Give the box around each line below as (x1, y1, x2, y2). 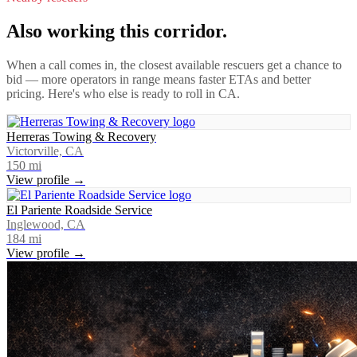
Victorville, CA (6, 143, 84, 158)
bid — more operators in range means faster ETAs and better (6, 72, 311, 86)
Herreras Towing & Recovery (6, 129, 156, 143)
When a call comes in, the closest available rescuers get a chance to (6, 57, 342, 72)
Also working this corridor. (6, 20, 227, 41)
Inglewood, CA (6, 217, 85, 231)
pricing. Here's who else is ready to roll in (6, 86, 218, 100)
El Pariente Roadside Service (6, 202, 152, 217)
